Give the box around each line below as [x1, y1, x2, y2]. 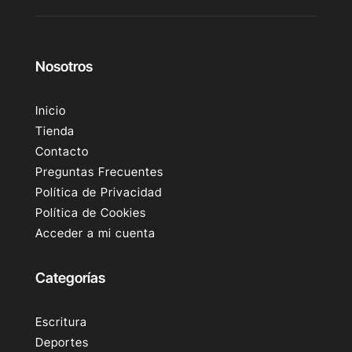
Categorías [35, 269, 105, 286]
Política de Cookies [35, 204, 146, 220]
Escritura [35, 313, 87, 329]
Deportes [35, 334, 89, 350]
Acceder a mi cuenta [35, 225, 156, 240]
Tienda [35, 123, 75, 138]
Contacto [35, 143, 89, 159]
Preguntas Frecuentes [35, 163, 163, 179]
